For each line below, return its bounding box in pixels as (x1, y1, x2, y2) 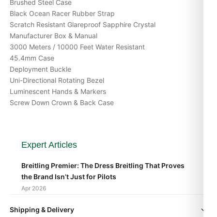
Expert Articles (21, 139, 77, 150)
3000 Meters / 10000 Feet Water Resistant (10, 42, 145, 51)
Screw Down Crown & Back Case (10, 98, 114, 107)
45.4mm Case (10, 53, 54, 62)
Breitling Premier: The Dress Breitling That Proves (21, 161, 185, 170)
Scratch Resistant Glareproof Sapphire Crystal (10, 20, 155, 29)
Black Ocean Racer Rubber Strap (10, 9, 115, 17)
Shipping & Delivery (10, 205, 74, 214)
